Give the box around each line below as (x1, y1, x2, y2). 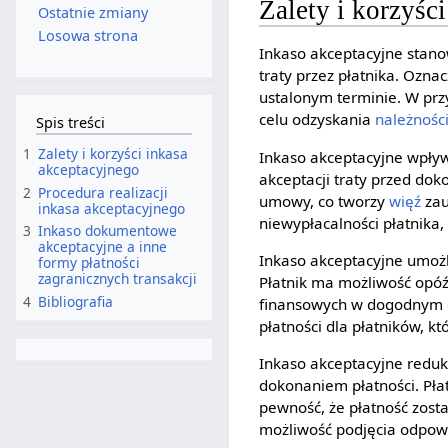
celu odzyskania (259, 109, 376, 130)
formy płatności (38, 253, 141, 273)
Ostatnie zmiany (37, 3, 148, 23)
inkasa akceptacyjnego (38, 198, 186, 218)
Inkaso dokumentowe (38, 221, 178, 241)
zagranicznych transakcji (38, 269, 198, 289)
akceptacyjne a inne (38, 237, 168, 257)
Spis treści (35, 113, 105, 133)
